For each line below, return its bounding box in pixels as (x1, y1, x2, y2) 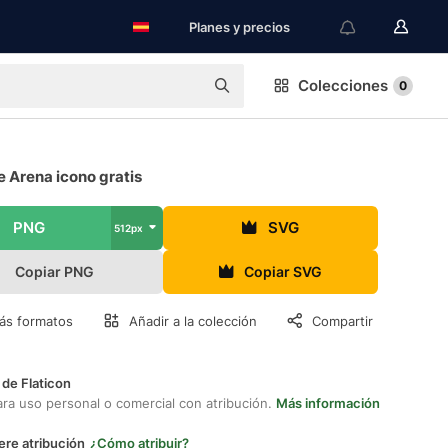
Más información (276, 395, 380, 411)
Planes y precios (189, 19, 290, 35)
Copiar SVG (244, 263, 323, 280)
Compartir (312, 313, 373, 329)
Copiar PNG (15, 263, 95, 280)
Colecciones (298, 76, 388, 95)
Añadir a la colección (129, 313, 257, 329)
